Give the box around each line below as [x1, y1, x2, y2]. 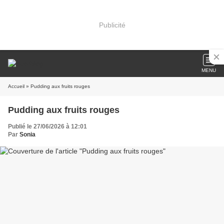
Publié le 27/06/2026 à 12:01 [8, 123, 87, 130]
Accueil [8, 83, 24, 89]
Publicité [98, 20, 125, 29]
